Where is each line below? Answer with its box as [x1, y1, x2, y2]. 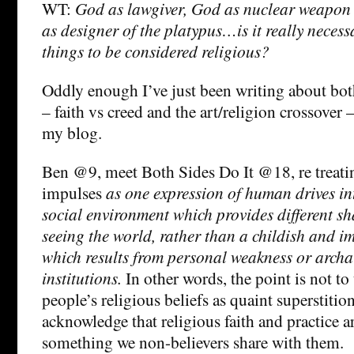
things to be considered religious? [42, 40, 269, 63]
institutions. [42, 266, 122, 290]
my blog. [42, 121, 102, 145]
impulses [42, 181, 106, 205]
